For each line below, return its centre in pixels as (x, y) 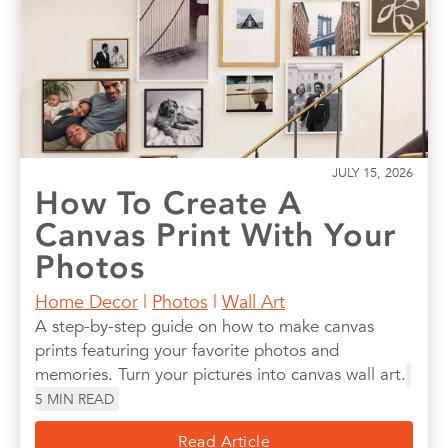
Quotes (116, 46)
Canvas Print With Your (215, 235)
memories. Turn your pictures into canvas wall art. (220, 375)
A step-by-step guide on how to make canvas (204, 327)
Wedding (304, 46)
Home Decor (86, 302)
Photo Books (109, 17)
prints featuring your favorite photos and (187, 351)
